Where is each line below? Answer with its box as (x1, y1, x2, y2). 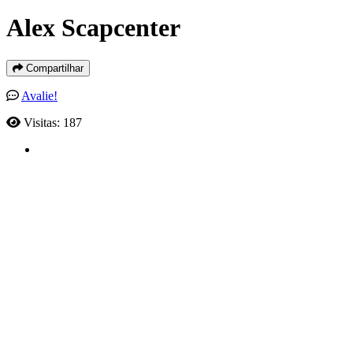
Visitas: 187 (24, 115, 82, 129)
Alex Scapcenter (6, 13, 180, 43)
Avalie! (21, 88, 58, 102)
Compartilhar (23, 61, 84, 74)
